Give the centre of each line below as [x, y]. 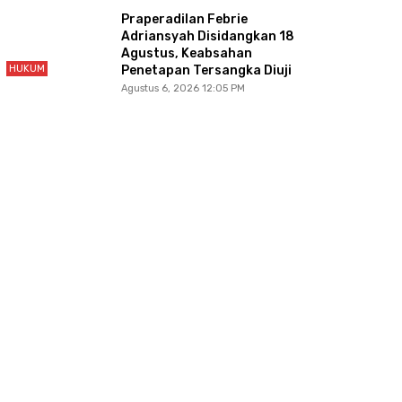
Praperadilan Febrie [184, 20]
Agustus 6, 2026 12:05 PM [183, 89]
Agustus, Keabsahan [186, 54]
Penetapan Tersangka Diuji [206, 71]
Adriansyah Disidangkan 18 [207, 37]
